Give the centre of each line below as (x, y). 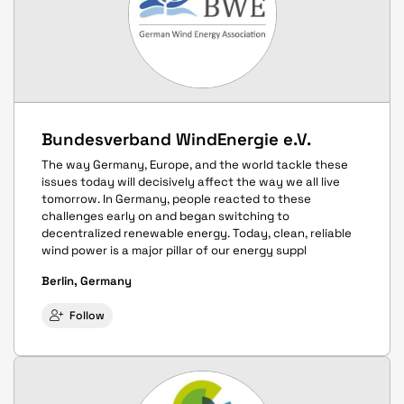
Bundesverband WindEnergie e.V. (176, 139)
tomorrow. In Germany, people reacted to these (176, 199)
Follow (87, 316)
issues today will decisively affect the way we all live (191, 182)
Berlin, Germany (87, 281)
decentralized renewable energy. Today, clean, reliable (197, 234)
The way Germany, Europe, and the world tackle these (195, 165)
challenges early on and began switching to (165, 216)
